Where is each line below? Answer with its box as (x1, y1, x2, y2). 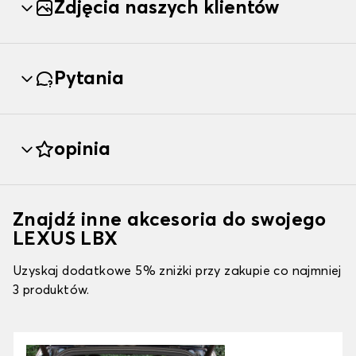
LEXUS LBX (13, 230, 118, 250)
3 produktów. (13, 284, 90, 297)
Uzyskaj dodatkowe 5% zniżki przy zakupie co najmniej (13, 265, 342, 278)
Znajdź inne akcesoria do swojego (13, 211, 327, 230)
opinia (54, 140, 110, 160)
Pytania (54, 69, 124, 89)
